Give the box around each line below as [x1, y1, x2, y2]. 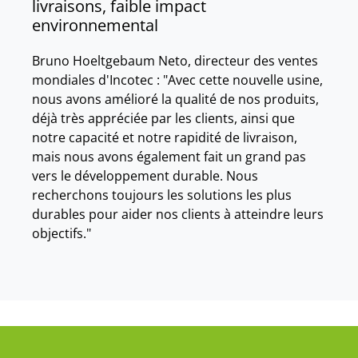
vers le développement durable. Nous [32, 167, 258, 185]
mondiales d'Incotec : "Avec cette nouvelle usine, [32, 71, 323, 89]
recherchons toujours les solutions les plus [32, 186, 292, 204]
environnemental [32, 14, 158, 36]
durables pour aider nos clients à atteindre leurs [32, 205, 324, 223]
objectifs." [32, 225, 91, 242]
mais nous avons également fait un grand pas [32, 148, 306, 165]
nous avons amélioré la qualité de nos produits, [32, 90, 319, 108]
